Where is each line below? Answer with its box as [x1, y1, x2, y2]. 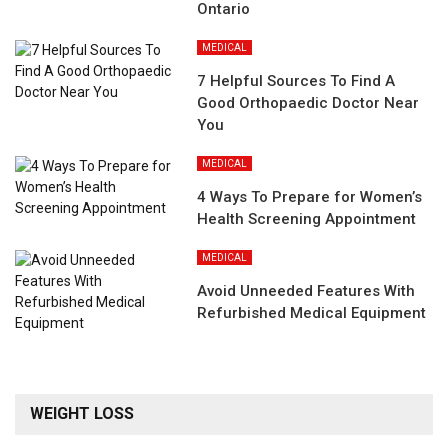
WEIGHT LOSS [30, 404, 134, 424]
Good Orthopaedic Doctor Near [197, 94, 420, 113]
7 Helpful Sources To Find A [197, 72, 396, 91]
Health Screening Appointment [197, 210, 417, 229]
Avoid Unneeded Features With [197, 282, 416, 301]
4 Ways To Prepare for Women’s [197, 188, 423, 207]
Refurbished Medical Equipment [197, 304, 427, 323]
